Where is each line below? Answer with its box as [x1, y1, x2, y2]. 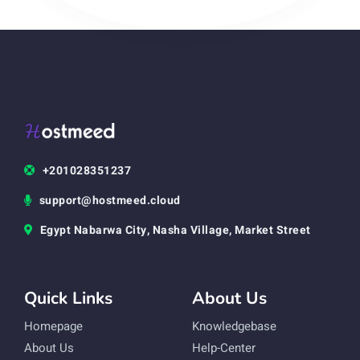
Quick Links [24, 286, 112, 309]
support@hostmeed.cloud [39, 191, 181, 209]
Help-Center [192, 338, 256, 357]
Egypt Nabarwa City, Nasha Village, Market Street [39, 221, 311, 239]
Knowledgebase [192, 317, 276, 335]
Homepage [24, 317, 83, 335]
